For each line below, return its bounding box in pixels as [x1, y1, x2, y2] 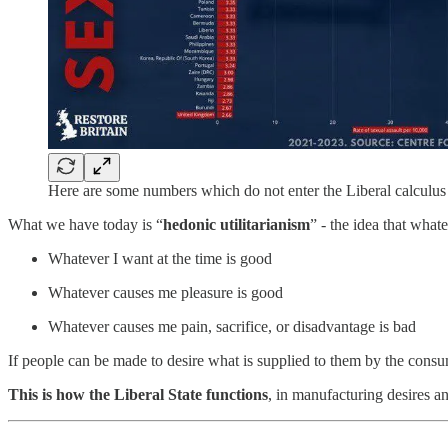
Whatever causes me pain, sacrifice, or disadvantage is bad [48, 318, 416, 336]
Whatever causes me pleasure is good [48, 284, 283, 302]
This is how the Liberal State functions [8, 386, 268, 404]
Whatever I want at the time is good [48, 250, 272, 268]
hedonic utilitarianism [163, 216, 310, 234]
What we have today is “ [8, 216, 163, 234]
